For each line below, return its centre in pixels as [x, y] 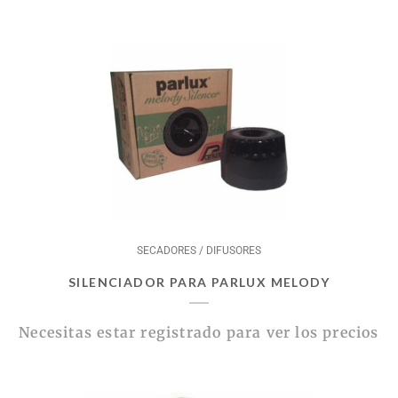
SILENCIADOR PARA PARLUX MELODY [199, 282]
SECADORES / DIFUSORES [199, 250]
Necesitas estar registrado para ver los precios [199, 332]
